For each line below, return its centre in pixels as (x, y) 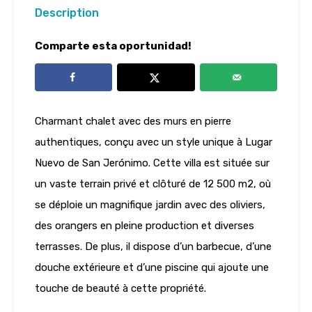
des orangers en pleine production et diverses (145, 226)
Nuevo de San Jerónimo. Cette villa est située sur (152, 163)
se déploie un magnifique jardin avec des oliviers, (150, 205)
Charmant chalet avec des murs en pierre (133, 122)
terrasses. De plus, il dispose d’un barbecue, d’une (153, 247)
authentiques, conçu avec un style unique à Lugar (154, 142)
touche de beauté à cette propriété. (120, 289)
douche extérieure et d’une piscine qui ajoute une (152, 268)
